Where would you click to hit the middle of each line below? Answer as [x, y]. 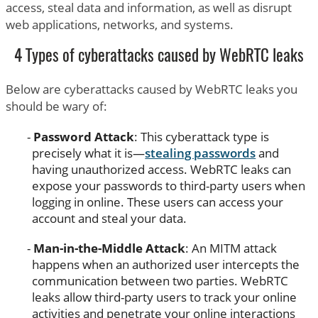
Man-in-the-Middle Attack [109, 248]
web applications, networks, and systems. [119, 24]
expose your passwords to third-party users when [169, 185]
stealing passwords [201, 153]
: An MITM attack [231, 248]
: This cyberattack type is [201, 136]
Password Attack [83, 136]
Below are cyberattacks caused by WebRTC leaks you [151, 89]
